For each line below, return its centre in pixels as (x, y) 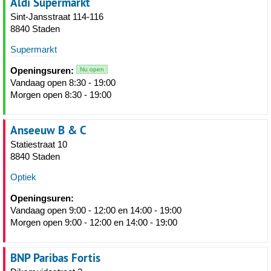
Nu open (92, 69)
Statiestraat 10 (39, 144)
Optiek (23, 177)
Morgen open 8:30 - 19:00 (61, 95)
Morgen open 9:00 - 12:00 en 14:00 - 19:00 (94, 222)
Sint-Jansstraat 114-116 (57, 17)
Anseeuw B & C (48, 130)
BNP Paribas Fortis (55, 258)
